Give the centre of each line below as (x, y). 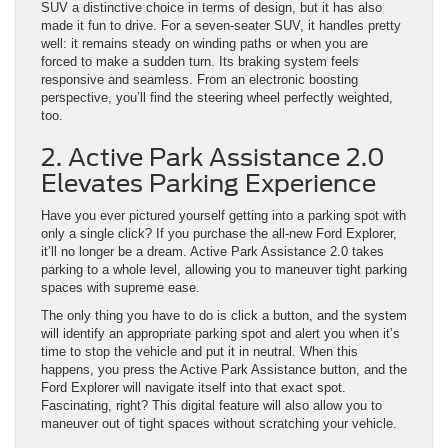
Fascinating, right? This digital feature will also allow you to (211, 406)
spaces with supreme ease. (120, 288)
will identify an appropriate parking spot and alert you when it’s (220, 334)
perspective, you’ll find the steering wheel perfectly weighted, (217, 98)
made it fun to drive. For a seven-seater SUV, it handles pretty (221, 26)
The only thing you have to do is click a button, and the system (224, 316)
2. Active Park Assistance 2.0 (213, 158)
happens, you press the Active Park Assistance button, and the (224, 370)
